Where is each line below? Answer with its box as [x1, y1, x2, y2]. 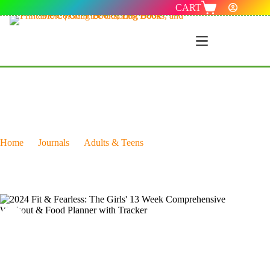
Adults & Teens [84, 137, 143, 148]
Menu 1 [208, 35, 238, 46]
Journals [38, 137, 69, 148]
